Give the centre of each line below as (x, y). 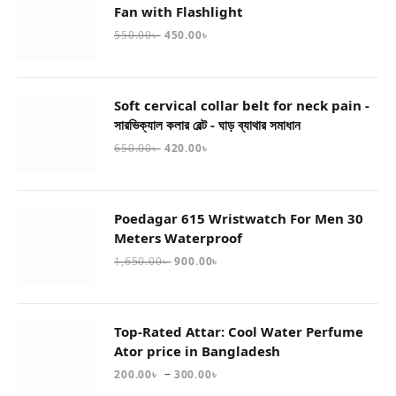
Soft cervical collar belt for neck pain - (242, 105)
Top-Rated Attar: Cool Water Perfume (239, 331)
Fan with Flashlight (179, 11)
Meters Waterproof (178, 237)
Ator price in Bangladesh (197, 350)
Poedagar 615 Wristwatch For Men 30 (239, 218)
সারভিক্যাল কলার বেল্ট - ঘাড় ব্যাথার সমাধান (207, 124)
